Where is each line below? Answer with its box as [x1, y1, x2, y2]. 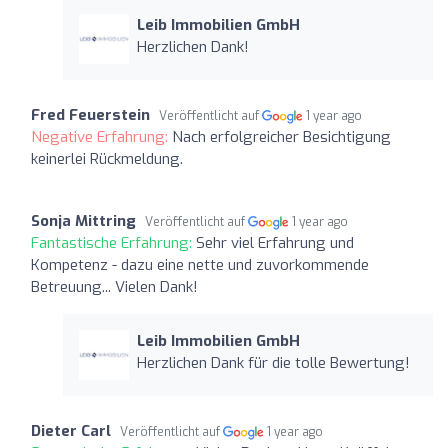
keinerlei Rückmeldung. [31, 148, 183, 169]
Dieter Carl [31, 420, 111, 441]
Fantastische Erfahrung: [31, 232, 196, 253]
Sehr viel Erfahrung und [196, 232, 354, 253]
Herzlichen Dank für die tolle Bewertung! [136, 352, 410, 373]
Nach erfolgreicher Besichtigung [172, 126, 391, 147]
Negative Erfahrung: [31, 126, 172, 147]
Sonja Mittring [31, 210, 136, 231]
